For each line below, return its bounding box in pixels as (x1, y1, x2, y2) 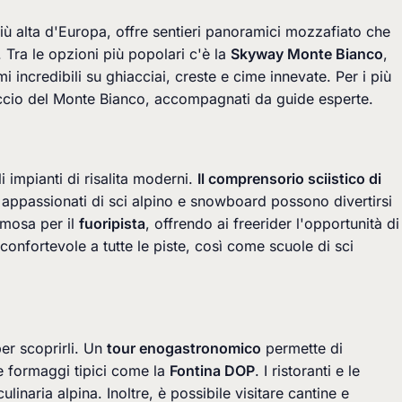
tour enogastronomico (107, 339, 261, 357)
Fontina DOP (170, 362, 255, 380)
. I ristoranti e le (255, 362, 360, 380)
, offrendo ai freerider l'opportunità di (145, 214, 399, 232)
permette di (261, 339, 343, 357)
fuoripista (79, 214, 145, 232)
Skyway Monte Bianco (231, 45, 383, 63)
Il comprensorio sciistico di (197, 170, 381, 188)
